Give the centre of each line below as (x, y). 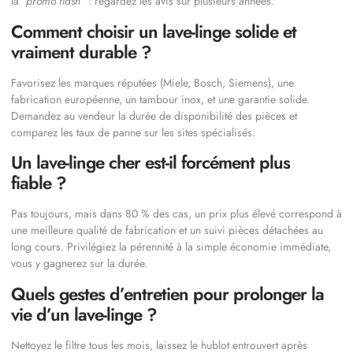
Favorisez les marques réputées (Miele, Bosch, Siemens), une (152, 82)
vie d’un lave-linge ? (84, 314)
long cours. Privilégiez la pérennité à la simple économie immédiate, (171, 247)
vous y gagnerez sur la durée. (79, 264)
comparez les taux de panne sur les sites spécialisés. (133, 132)
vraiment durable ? (81, 52)
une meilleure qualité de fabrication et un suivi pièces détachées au (167, 230)
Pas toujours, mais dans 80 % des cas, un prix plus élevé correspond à (176, 214)
